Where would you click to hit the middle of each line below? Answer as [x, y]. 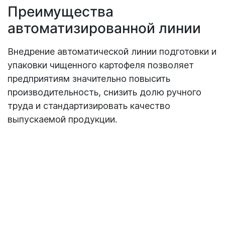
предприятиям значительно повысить [89, 79]
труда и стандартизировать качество [89, 106]
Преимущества [61, 12]
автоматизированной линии [104, 28]
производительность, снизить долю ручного [104, 92]
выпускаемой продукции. [62, 120]
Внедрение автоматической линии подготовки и [112, 52]
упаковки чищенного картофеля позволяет [101, 65]
